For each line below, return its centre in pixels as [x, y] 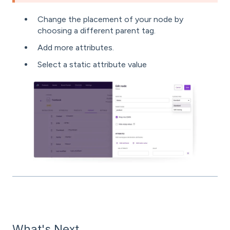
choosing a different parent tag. [97, 30]
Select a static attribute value [92, 65]
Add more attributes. [76, 48]
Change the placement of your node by [110, 19]
